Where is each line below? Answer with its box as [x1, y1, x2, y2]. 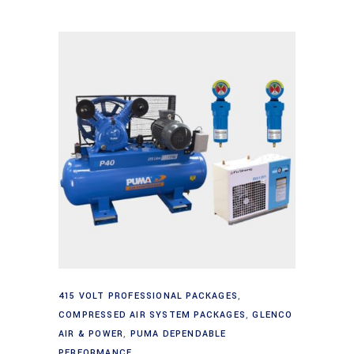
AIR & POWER [58, 328, 124, 341]
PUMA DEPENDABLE [130, 328, 227, 341]
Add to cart [148, 281, 209, 298]
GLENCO [252, 309, 293, 322]
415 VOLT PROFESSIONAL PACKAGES [58, 290, 238, 303]
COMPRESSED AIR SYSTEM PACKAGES [58, 309, 246, 322]
